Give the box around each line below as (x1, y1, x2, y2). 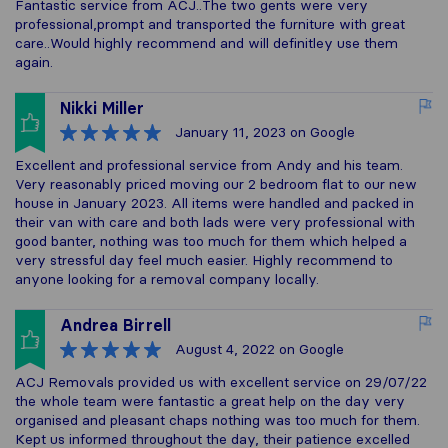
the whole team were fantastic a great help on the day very (15, 392, 405, 410)
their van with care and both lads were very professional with (15, 213, 415, 231)
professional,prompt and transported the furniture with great (15, 15, 405, 33)
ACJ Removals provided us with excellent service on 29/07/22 (15, 373, 427, 391)
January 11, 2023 (175, 123, 286, 141)
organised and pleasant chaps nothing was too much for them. (15, 411, 420, 429)
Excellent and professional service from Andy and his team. (15, 156, 403, 174)
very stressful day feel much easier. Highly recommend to (15, 251, 393, 269)
